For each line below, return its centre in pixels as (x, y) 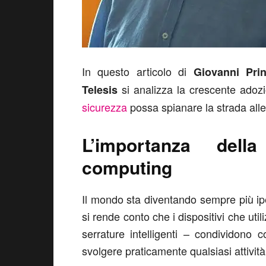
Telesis (102, 90)
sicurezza (104, 107)
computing (127, 167)
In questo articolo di (138, 71)
